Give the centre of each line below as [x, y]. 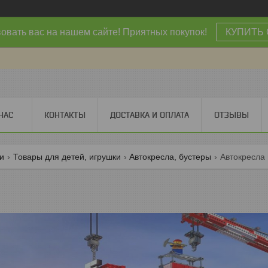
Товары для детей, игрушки [67, 156]
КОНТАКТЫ [65, 115]
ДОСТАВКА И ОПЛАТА [150, 115]
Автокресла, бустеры [170, 156]
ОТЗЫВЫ [232, 115]
